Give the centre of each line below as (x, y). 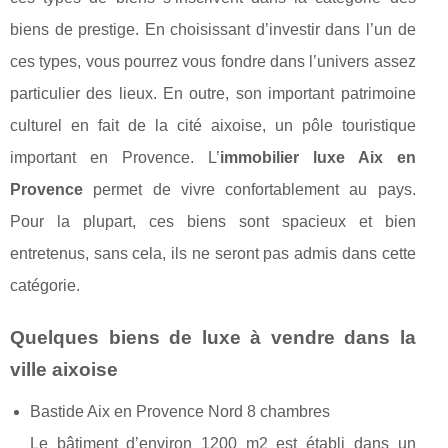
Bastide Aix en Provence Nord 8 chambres (180, 411)
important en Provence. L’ (115, 157)
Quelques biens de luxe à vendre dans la (213, 337)
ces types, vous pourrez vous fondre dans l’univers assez (213, 61)
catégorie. (45, 285)
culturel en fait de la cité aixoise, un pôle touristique (213, 125)
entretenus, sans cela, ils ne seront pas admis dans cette (213, 253)
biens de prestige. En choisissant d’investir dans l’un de (213, 29)
